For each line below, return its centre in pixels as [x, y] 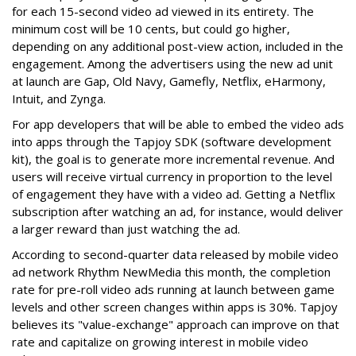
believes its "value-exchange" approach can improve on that [176, 324]
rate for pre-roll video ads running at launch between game [173, 289]
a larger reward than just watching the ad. [126, 229]
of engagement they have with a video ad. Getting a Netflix [174, 194]
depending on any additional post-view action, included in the [178, 46]
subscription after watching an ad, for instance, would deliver [178, 211]
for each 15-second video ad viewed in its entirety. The [163, 11]
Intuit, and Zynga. [59, 99]
